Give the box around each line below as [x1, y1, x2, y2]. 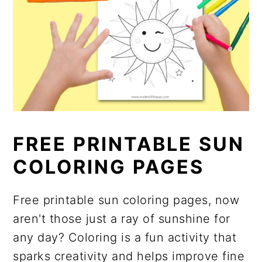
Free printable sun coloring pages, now [13, 192, 240, 207]
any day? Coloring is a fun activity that [13, 230, 237, 244]
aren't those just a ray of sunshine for [13, 211, 230, 226]
